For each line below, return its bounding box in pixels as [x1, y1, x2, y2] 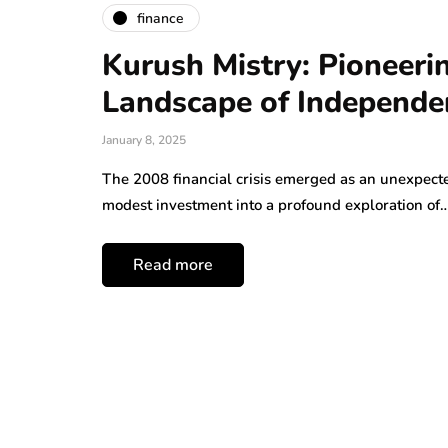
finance [137, 8, 184, 28]
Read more [133, 254, 213, 277]
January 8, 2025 [102, 132, 186, 149]
